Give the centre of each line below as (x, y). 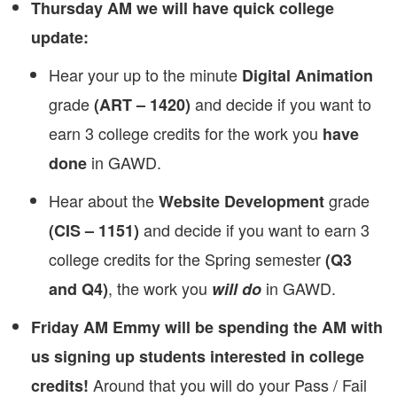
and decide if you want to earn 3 (254, 230)
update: (60, 37)
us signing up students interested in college (198, 356)
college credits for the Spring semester (187, 259)
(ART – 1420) (142, 105)
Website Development (241, 201)
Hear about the (104, 200)
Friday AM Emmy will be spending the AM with (207, 327)
